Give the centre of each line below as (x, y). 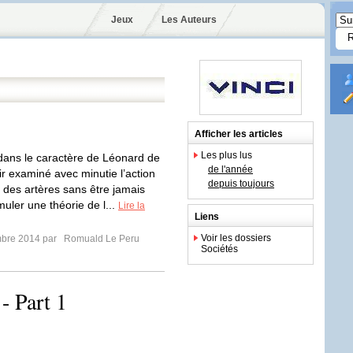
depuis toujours (241, 184)
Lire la (132, 206)
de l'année (230, 169)
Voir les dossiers (236, 238)
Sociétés (219, 249)
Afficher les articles (239, 134)
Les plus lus (227, 155)
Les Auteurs (189, 20)
